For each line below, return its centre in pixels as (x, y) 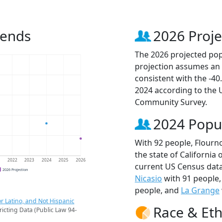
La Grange (200, 190)
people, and (158, 190)
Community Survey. (171, 102)
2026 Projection (15, 169)
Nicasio (148, 178)
